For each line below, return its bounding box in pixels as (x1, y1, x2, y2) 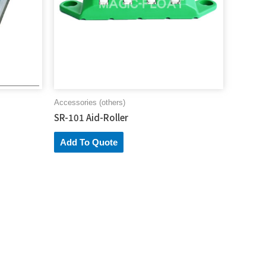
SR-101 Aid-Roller (54, 110, 128, 123)
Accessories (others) (54, 98, 125, 107)
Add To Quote (60, 137, 118, 147)
